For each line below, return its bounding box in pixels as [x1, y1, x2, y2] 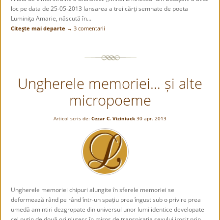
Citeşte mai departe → [11, 25, 73, 32]
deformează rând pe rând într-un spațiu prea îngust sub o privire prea [11, 195, 201, 204]
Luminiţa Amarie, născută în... [11, 14, 93, 23]
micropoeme [69, 90, 151, 110]
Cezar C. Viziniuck [91, 115, 135, 122]
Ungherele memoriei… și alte [18, 74, 202, 93]
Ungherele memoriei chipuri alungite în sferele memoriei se [11, 186, 175, 194]
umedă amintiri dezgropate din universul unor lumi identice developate [11, 205, 205, 214]
